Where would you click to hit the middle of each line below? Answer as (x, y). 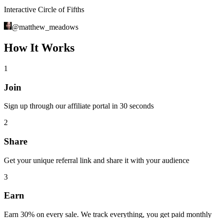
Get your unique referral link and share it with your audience (97, 160)
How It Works (39, 47)
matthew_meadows (49, 27)
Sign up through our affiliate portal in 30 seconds (79, 106)
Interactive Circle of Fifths (44, 10)
